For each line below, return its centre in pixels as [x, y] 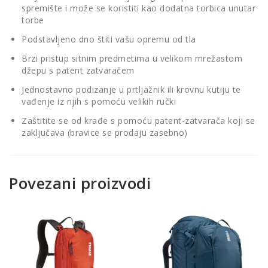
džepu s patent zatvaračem [78, 71]
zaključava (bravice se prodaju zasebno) [105, 133]
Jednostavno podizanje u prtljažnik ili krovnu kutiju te [131, 90]
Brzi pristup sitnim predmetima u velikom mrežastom [132, 59]
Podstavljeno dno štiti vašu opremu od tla [109, 39]
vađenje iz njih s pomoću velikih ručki [99, 102]
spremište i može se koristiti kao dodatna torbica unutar [138, 8]
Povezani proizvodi [80, 183]
